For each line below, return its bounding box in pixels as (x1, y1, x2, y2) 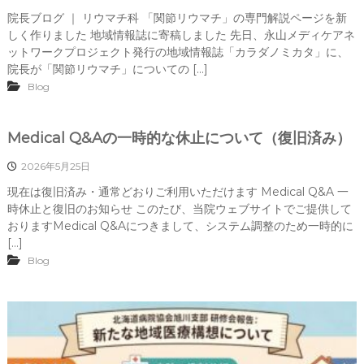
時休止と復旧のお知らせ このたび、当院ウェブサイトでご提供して (6, 201, 352, 217)
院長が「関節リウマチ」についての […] (6, 62, 208, 77)
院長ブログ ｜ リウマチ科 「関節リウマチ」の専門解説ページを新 (6, 11, 347, 26)
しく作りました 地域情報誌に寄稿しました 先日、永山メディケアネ (6, 28, 355, 43)
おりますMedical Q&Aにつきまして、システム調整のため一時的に (6, 219, 353, 234)
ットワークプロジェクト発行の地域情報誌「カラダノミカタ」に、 (6, 45, 349, 60)
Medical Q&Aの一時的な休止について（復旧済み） (6, 129, 351, 148)
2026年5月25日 (20, 160, 90, 173)
